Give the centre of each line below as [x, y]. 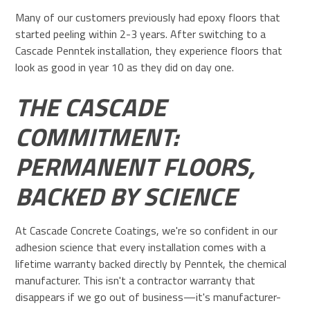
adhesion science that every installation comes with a [141, 247]
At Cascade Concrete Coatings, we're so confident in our [147, 231]
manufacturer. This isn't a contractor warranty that [136, 281]
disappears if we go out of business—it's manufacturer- [148, 297]
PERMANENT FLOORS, [135, 167]
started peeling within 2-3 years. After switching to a [141, 34]
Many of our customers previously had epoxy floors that [148, 18]
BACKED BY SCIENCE [126, 197]
